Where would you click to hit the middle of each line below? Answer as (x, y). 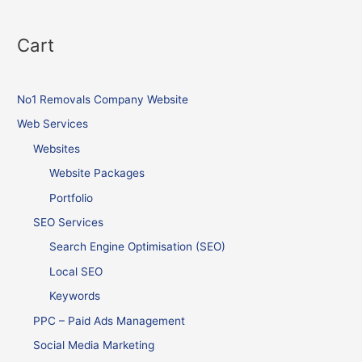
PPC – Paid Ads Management (109, 320)
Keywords (75, 296)
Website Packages (97, 173)
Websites (57, 148)
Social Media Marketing (94, 345)
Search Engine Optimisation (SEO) (138, 247)
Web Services (53, 124)
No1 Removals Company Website (103, 99)
